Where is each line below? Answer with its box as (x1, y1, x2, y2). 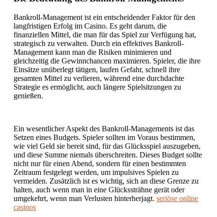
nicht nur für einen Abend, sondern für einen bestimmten (14, 159, 186, 168)
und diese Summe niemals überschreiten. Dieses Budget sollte (14, 150, 202, 159)
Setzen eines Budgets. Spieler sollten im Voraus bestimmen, (14, 133, 195, 141)
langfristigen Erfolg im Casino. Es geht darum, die (14, 21, 167, 30)
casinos (14, 202, 36, 211)
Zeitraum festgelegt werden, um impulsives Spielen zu (14, 168, 179, 176)
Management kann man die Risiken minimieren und (14, 47, 171, 56)
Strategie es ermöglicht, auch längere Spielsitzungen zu (14, 82, 181, 91)
